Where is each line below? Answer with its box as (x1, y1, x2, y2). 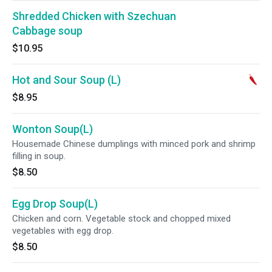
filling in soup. (12, 151, 66, 161)
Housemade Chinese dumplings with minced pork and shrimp (12, 138, 256, 149)
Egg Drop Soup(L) (12, 197, 98, 210)
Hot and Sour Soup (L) (12, 73, 121, 86)
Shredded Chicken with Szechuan (12, 10, 176, 22)
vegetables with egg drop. (12, 225, 114, 236)
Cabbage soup (12, 24, 83, 37)
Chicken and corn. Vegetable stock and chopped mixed (12, 213, 231, 224)
